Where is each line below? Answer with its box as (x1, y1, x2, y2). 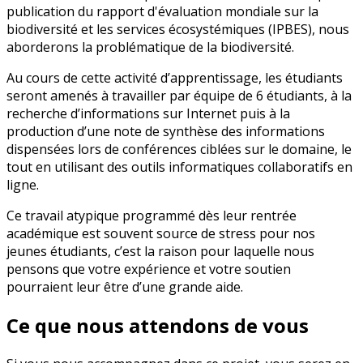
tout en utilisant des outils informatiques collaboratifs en (6, 158, 352, 177)
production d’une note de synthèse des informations (6, 122, 325, 141)
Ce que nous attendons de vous (6, 312, 309, 340)
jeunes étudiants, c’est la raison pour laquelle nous (6, 242, 314, 261)
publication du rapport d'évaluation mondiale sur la (6, 2, 318, 21)
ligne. (6, 176, 39, 194)
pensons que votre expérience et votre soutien (6, 260, 291, 279)
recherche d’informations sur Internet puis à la (6, 105, 290, 123)
